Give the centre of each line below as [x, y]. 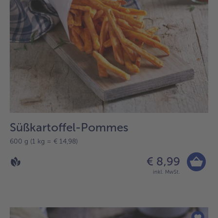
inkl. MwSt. [166, 172]
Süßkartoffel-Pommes [69, 127]
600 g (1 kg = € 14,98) [44, 141]
